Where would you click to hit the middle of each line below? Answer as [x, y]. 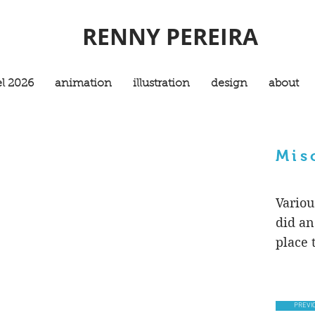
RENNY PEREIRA [170, 37]
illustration [161, 84]
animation [83, 84]
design [229, 84]
